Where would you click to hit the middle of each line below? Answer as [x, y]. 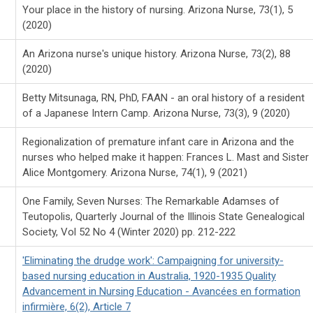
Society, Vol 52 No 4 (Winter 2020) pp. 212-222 [129, 232]
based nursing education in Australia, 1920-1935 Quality [149, 276]
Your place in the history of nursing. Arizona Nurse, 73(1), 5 [158, 9]
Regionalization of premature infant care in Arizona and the [158, 141]
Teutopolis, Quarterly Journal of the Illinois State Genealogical [163, 216]
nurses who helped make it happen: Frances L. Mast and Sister [166, 157]
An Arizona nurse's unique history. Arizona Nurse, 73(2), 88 [156, 53]
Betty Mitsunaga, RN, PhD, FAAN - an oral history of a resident [163, 97]
